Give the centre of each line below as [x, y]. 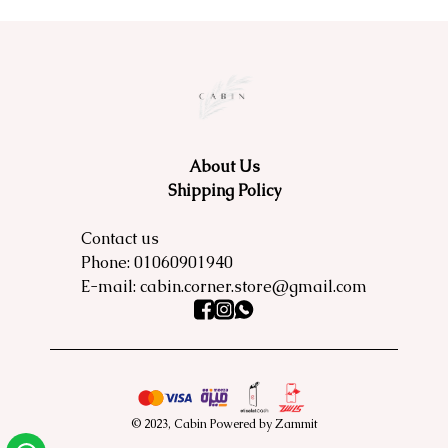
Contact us [120, 238]
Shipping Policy [224, 190]
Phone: [107, 262]
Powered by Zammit [262, 424]
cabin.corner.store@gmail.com [253, 286]
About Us [224, 166]
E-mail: [110, 286]
